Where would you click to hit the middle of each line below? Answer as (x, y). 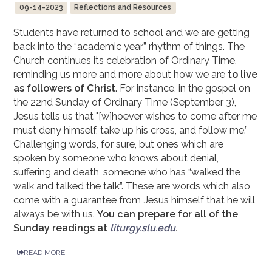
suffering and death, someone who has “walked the (127, 172)
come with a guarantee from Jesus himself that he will (134, 200)
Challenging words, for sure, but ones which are (119, 144)
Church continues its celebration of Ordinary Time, (125, 61)
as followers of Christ (65, 89)
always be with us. (56, 214)
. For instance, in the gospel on (183, 89)
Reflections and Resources (123, 8)
